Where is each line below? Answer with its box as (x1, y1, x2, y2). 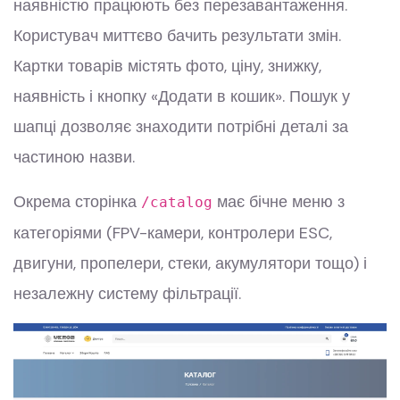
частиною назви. (13, 146, 135, 169)
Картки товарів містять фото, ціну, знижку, (13, 55, 321, 78)
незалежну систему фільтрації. (13, 283, 241, 305)
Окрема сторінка (13, 191, 141, 213)
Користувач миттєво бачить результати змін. (13, 25, 341, 47)
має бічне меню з (212, 191, 345, 213)
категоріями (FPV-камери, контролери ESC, (13, 222, 332, 245)
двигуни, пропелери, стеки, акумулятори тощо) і (13, 253, 367, 275)
